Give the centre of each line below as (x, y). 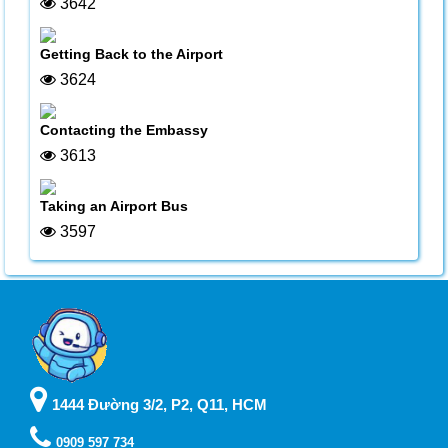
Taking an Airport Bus (114, 206)
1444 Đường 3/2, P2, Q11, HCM (159, 404)
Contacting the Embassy (124, 130)
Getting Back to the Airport (131, 54)
